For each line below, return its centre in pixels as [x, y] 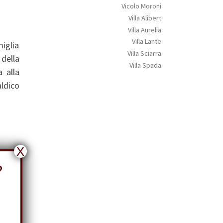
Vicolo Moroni [141, 6]
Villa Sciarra [144, 54]
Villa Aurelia [144, 30]
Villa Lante [146, 42]
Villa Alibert [145, 18]
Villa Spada [145, 65]
